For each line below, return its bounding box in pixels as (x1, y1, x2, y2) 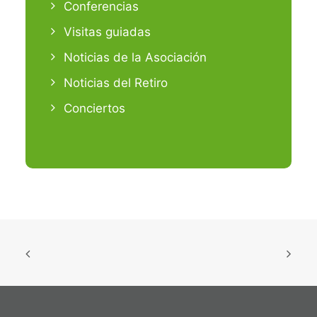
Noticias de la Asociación (64, 50, 207, 64)
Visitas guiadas (64, 24, 151, 39)
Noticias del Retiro (64, 75, 168, 90)
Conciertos (64, 100, 125, 115)
